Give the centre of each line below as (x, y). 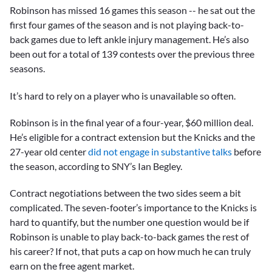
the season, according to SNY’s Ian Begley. (96, 166)
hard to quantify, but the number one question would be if (129, 222)
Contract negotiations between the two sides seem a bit (125, 192)
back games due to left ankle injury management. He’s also (129, 39)
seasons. (27, 69)
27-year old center (49, 151)
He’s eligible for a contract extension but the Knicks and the (132, 137)
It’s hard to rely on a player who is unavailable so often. (124, 95)
